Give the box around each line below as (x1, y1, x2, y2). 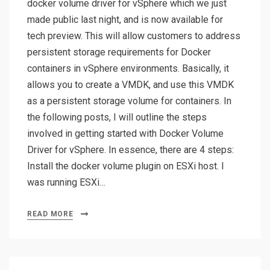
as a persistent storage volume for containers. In (27, 95, 231, 107)
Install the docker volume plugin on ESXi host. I (27, 160, 224, 172)
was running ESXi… (27, 177, 105, 189)
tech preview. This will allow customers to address (27, 30, 240, 42)
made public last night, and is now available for (27, 14, 223, 26)
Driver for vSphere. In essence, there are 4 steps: (27, 144, 234, 156)
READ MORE (27, 210, 74, 219)
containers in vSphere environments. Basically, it (27, 63, 229, 75)
